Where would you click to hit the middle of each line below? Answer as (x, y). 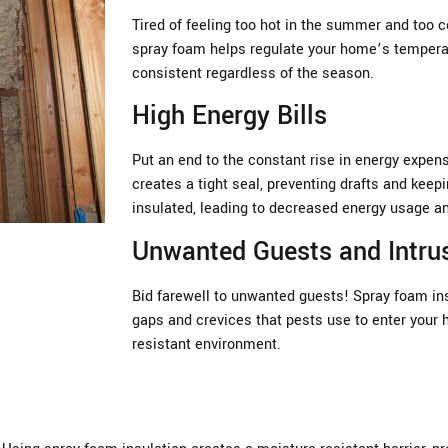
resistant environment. (206, 344)
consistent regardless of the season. (253, 73)
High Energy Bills (229, 116)
